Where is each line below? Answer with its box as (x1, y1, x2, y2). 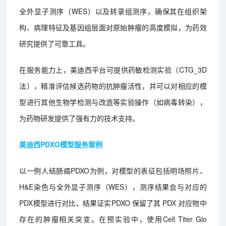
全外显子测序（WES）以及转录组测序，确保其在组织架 (19, 6, 207, 16)
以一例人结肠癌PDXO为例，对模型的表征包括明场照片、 (19, 165, 207, 176)
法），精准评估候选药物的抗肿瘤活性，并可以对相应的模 (19, 80, 207, 91)
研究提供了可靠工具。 (19, 38, 90, 48)
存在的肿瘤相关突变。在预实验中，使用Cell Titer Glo (19, 213, 207, 224)
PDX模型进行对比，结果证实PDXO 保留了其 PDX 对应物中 (19, 197, 207, 208)
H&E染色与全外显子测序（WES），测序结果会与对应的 (19, 181, 207, 192)
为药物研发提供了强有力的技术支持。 (19, 112, 140, 123)
